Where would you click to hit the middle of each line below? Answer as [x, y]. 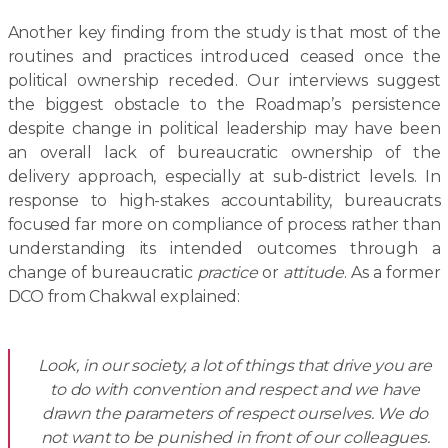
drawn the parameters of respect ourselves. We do [235, 413]
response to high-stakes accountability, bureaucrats [224, 200]
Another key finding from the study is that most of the [224, 32]
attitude [313, 272]
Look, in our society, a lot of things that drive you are [235, 365]
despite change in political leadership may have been [224, 128]
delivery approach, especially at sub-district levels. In [224, 176]
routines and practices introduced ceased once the [224, 56]
